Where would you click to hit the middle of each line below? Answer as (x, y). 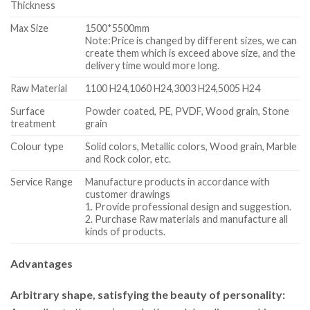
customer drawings (128, 194)
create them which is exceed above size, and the (191, 53)
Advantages (42, 263)
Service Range (42, 181)
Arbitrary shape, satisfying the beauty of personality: (148, 295)
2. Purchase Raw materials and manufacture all (187, 219)
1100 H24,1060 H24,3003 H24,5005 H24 (173, 88)
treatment (33, 123)
